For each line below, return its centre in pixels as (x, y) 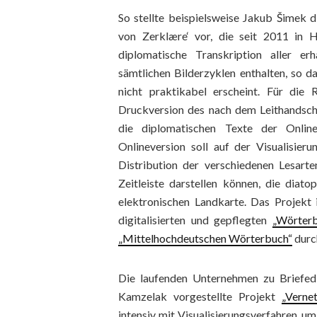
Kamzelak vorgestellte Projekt (200, 296)
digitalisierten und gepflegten (195, 220)
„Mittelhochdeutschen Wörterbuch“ (205, 238)
